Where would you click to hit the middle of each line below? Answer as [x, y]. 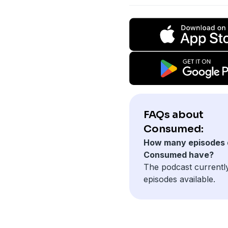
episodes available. [179, 179]
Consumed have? [178, 154]
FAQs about [173, 115]
